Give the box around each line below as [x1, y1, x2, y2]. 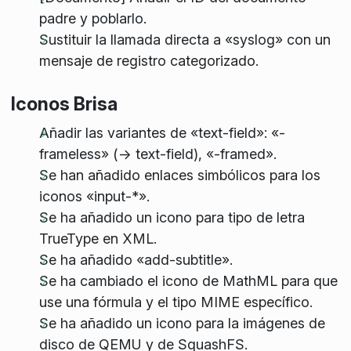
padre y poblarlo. [38, 10, 147, 27]
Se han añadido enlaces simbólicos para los [38, 167, 320, 184]
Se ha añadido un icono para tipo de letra [38, 209, 305, 226]
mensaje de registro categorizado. [38, 52, 259, 70]
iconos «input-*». [38, 188, 150, 205]
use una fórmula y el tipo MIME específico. [38, 294, 313, 311]
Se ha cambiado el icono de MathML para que [38, 273, 338, 290]
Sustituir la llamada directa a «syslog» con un [38, 31, 331, 49]
